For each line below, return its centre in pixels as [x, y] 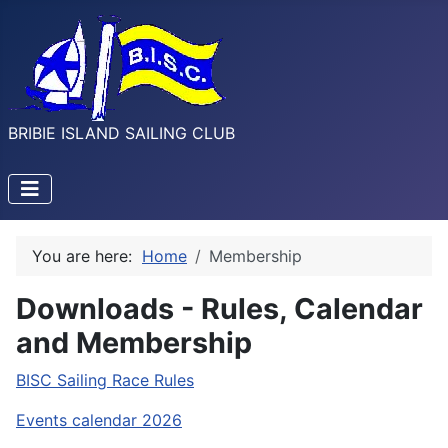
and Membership [134, 342]
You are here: [87, 256]
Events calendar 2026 [99, 420]
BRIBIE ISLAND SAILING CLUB [121, 133]
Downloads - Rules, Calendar [219, 308]
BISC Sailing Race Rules [105, 380]
